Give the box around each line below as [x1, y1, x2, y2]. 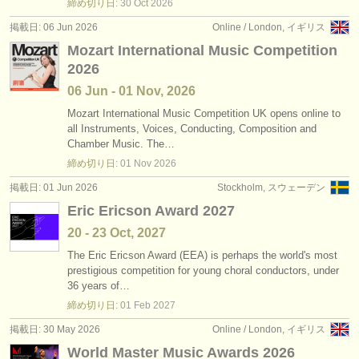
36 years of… [67, 280, 130, 292]
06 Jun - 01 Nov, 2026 [67, 84, 196, 98]
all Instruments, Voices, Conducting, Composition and [67, 123, 317, 135]
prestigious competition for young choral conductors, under [67, 264, 339, 276]
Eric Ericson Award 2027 [67, 203, 235, 219]
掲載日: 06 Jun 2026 [10, 22, 98, 33]
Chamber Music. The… [67, 138, 175, 150]
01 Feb [120, 300, 151, 311]
